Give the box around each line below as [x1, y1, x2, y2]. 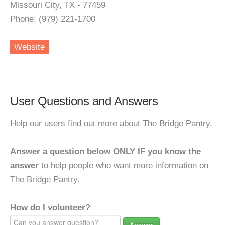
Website [14, 42, 45, 52]
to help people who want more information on [39, 161, 208, 170]
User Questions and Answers [10, 94, 158, 108]
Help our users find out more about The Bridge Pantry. [10, 119, 212, 128]
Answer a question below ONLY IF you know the [10, 147, 201, 156]
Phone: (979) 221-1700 [10, 14, 95, 24]
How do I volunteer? [10, 203, 90, 212]
